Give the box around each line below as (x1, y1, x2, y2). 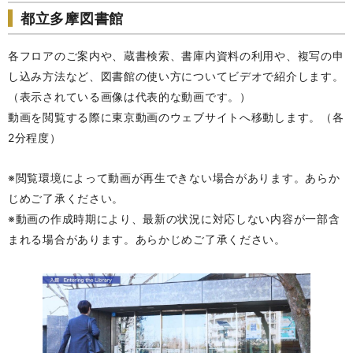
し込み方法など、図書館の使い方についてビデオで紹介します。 (8, 69, 344, 83)
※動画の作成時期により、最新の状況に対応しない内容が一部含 (8, 212, 340, 225)
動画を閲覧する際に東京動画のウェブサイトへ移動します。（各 (8, 110, 344, 124)
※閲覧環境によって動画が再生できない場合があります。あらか (8, 171, 340, 184)
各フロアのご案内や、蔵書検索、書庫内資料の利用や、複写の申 (8, 49, 344, 62)
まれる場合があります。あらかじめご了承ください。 (8, 232, 286, 246)
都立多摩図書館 (20, 10, 124, 27)
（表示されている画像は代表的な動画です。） (8, 90, 251, 103)
